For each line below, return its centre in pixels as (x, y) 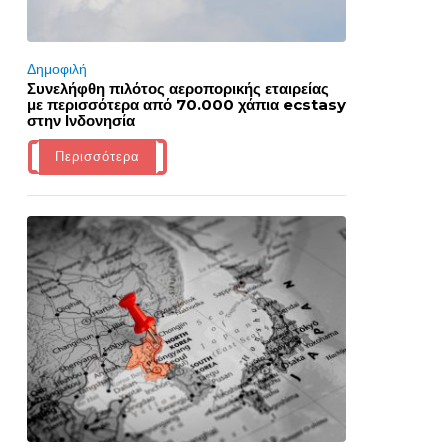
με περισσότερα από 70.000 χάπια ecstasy (186, 105)
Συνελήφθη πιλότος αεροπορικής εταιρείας (177, 89)
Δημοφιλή (56, 69)
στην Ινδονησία (80, 121)
